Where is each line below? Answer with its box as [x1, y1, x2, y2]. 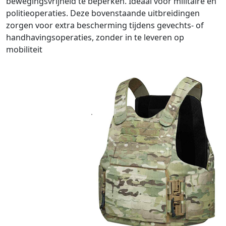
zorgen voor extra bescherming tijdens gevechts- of [6, 20, 204, 31]
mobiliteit [6, 44, 42, 55]
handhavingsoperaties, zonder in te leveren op [6, 32, 184, 43]
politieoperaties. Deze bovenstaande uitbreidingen [6, 8, 200, 19]
